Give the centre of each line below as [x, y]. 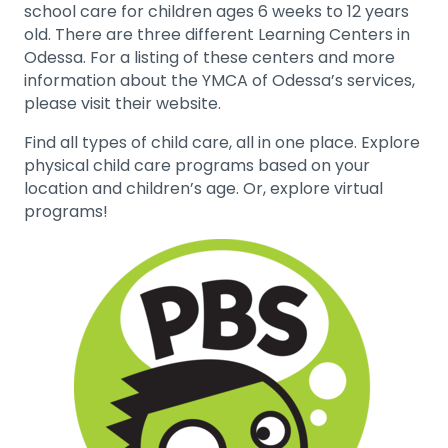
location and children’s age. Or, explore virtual [203, 189]
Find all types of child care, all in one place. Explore [222, 143]
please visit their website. [122, 104]
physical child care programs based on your [197, 166]
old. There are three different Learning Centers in [217, 35]
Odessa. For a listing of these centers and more [209, 58]
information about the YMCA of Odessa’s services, [219, 81]
